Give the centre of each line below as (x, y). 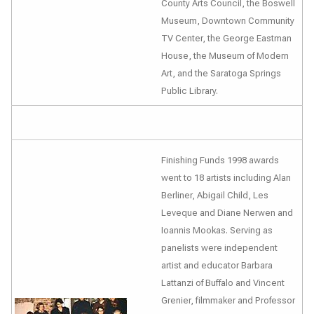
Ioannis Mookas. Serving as (217, 230)
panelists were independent (219, 248)
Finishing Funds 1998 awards (220, 160)
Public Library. (190, 91)
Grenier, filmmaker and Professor (228, 300)
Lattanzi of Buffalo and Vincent (223, 283)
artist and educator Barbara (217, 265)
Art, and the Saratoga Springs (221, 73)
